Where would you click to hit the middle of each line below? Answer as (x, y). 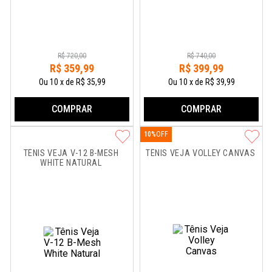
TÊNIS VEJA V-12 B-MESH (72, 153)
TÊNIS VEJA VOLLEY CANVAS (200, 153)
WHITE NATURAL (71, 163)
